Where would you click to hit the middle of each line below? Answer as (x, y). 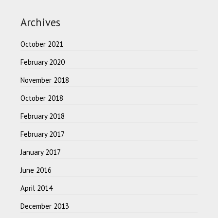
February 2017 (43, 134)
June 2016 (36, 170)
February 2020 (43, 62)
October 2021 (42, 44)
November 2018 (45, 80)
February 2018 (43, 116)
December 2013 (45, 206)
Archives (41, 22)
